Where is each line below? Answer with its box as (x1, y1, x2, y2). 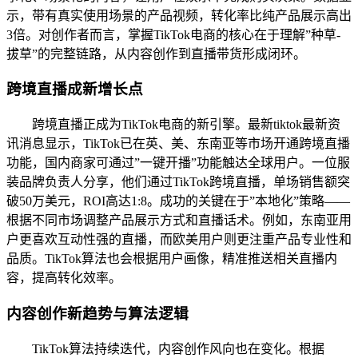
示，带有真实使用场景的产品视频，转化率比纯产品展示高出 (6, 8, 352, 22)
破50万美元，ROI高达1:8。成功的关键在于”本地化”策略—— (6, 194, 350, 209)
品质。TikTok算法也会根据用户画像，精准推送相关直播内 (6, 252, 337, 266)
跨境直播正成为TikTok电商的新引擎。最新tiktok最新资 (32, 117, 340, 132)
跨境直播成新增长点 (6, 81, 143, 98)
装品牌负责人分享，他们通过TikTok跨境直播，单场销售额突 (6, 175, 350, 189)
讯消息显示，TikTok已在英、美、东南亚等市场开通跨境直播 (6, 137, 350, 151)
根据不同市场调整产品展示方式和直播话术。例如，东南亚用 (6, 213, 352, 228)
